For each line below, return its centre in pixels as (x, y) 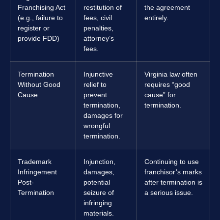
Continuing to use (172, 162)
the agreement (167, 8)
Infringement (37, 172)
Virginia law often (171, 74)
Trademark (35, 162)
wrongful (97, 126)
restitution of (103, 8)
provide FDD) (39, 39)
